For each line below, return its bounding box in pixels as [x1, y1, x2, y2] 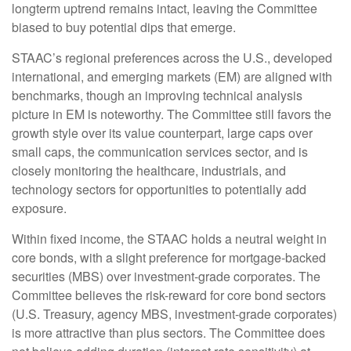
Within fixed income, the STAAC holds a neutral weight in [12, 230, 327, 248]
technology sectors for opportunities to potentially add [12, 180, 306, 199]
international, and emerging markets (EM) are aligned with [12, 67, 332, 86]
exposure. [12, 199, 67, 218]
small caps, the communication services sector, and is [12, 143, 308, 161]
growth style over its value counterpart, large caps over [12, 124, 313, 143]
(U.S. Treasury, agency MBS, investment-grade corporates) [12, 305, 337, 324]
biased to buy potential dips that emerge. [12, 18, 236, 37]
